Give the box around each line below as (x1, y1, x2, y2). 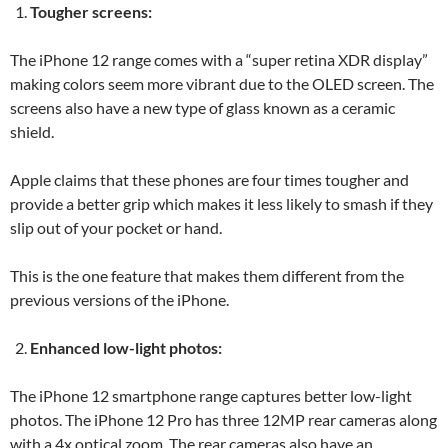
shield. (10, 122, 57, 141)
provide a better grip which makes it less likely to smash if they (10, 194, 433, 213)
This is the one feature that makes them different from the (10, 266, 404, 285)
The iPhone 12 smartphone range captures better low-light (10, 386, 412, 405)
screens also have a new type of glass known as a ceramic (10, 98, 395, 117)
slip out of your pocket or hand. (10, 218, 225, 237)
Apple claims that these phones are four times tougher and (10, 170, 409, 189)
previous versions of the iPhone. (10, 290, 232, 309)
